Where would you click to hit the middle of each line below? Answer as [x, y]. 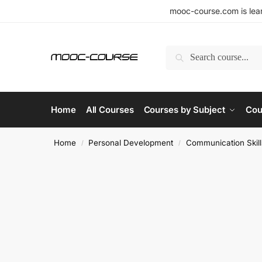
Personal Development [131, 143]
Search [182, 54]
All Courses [110, 110]
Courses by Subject [184, 110]
